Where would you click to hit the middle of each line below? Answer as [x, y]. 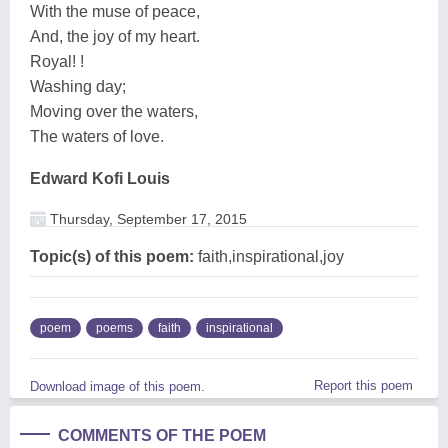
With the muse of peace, [115, 11]
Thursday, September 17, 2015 [146, 218]
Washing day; [78, 86]
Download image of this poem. [117, 386]
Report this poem [363, 385]
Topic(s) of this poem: [112, 256]
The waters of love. [97, 136]
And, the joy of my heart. [115, 36]
